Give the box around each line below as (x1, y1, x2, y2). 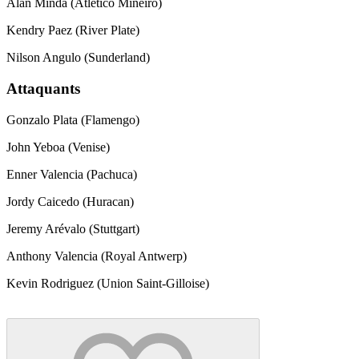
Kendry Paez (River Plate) (6, 23, 139, 38)
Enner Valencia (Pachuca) (6, 167, 137, 181)
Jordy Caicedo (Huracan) (6, 194, 134, 208)
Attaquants (6, 80, 80, 97)
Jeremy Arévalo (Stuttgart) (6, 221, 139, 236)
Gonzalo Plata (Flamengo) (6, 112, 139, 127)
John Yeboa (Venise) (6, 139, 110, 154)
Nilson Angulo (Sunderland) (6, 50, 150, 65)
